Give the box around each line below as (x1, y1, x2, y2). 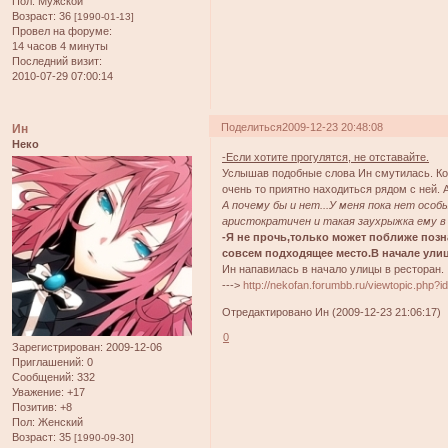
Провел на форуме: (12, 24, 112, 37)
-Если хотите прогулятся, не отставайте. (222, 151, 430, 164)
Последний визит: (12, 54, 102, 67)
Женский (35, 415, 83, 428)
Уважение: (12, 385, 64, 398)
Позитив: (12, 400, 57, 413)
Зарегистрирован (12, 340, 100, 353)
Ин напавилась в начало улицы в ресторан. (222, 263, 445, 276)
